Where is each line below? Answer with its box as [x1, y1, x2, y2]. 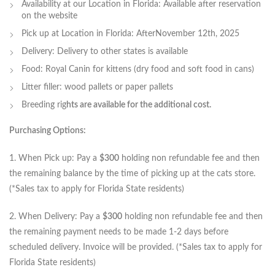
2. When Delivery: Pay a [9, 212, 103, 222]
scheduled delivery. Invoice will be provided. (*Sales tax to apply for [9, 243, 262, 252]
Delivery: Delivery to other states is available [21, 47, 188, 56]
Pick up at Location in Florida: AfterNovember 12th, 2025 [21, 29, 239, 39]
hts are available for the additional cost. [66, 101, 211, 110]
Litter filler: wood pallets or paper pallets [21, 83, 173, 92]
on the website [21, 12, 77, 21]
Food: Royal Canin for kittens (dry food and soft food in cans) [21, 65, 254, 74]
